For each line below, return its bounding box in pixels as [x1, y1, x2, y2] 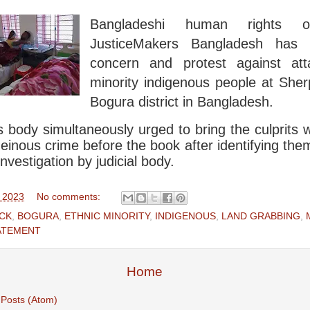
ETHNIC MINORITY [64, 211, 149, 222]
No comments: [36, 192, 103, 203]
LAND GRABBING [221, 211, 300, 222]
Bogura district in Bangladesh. [89, 93, 273, 109]
